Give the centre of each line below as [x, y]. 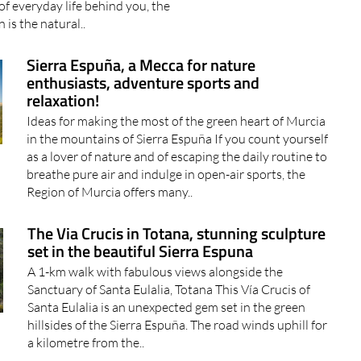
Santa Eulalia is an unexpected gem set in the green [167, 278]
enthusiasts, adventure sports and [143, 54]
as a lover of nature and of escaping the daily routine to [177, 128]
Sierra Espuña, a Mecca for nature [141, 36]
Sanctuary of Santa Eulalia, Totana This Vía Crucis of [169, 261]
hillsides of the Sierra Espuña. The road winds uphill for [178, 296]
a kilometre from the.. [86, 314]
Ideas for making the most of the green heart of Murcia [176, 92]
